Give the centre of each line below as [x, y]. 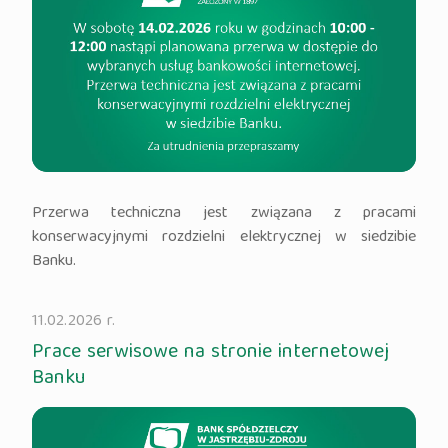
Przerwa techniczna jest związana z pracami [224, 214]
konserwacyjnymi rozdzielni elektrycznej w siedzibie [224, 238]
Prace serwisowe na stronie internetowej [211, 353]
